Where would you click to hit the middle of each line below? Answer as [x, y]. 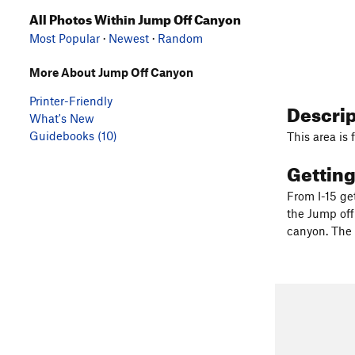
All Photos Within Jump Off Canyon [135, 17]
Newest [129, 38]
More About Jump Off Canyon [111, 72]
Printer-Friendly [71, 100]
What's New [62, 118]
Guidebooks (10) [73, 135]
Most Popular [65, 38]
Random [180, 38]
